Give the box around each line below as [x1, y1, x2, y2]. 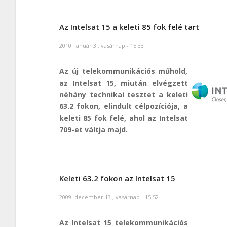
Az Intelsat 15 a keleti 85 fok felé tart [59, 22, 199, 32]
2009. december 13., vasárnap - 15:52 [59, 193, 159, 201]
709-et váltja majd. [59, 124, 128, 134]
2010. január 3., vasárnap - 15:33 [59, 41, 144, 49]
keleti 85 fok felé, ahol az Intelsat [59, 112, 188, 123]
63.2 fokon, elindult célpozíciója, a [59, 101, 188, 111]
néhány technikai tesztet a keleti [59, 89, 188, 99]
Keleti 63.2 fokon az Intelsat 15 [59, 173, 175, 184]
